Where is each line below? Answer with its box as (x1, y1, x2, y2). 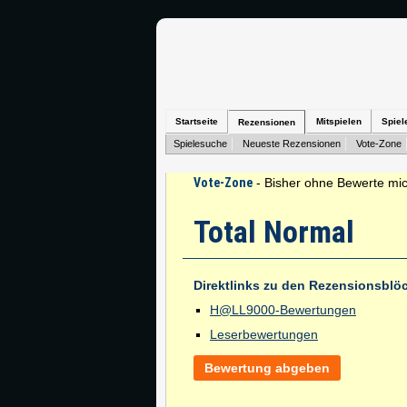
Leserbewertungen (210, 327, 318, 342)
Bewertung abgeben (204, 361, 330, 375)
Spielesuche (174, 138, 227, 149)
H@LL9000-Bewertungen (210, 303, 356, 317)
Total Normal (194, 213, 354, 250)
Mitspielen (316, 116, 362, 126)
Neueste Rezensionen (243, 138, 341, 149)
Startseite (175, 116, 218, 126)
